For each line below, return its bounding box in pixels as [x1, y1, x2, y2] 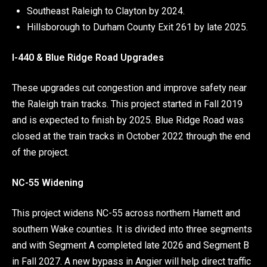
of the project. [12, 146, 69, 158]
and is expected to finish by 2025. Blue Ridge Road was [12, 114, 244, 126]
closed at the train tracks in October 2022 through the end [12, 130, 250, 142]
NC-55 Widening [12, 176, 83, 188]
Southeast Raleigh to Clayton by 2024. [27, 5, 185, 17]
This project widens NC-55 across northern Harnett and [12, 207, 240, 219]
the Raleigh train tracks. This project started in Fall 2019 [12, 98, 243, 110]
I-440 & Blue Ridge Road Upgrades [12, 51, 164, 63]
